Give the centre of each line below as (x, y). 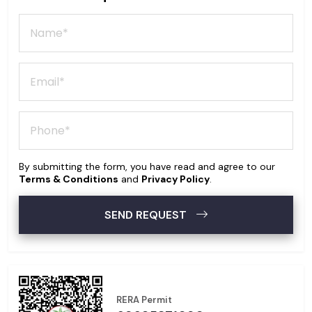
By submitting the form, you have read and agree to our (147, 167)
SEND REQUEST (147, 215)
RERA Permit (144, 300)
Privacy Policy (175, 179)
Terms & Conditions (69, 179)
